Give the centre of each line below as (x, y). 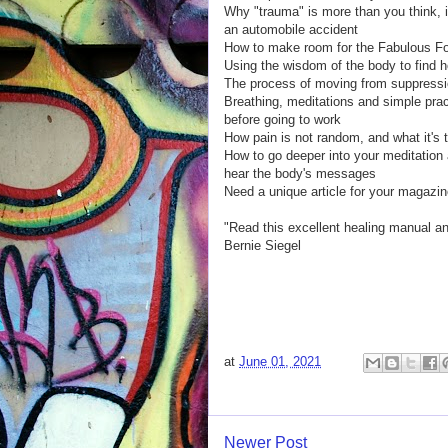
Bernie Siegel (262, 245)
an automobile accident (291, 29)
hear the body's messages (300, 173)
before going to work (282, 119)
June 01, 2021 (280, 362)
